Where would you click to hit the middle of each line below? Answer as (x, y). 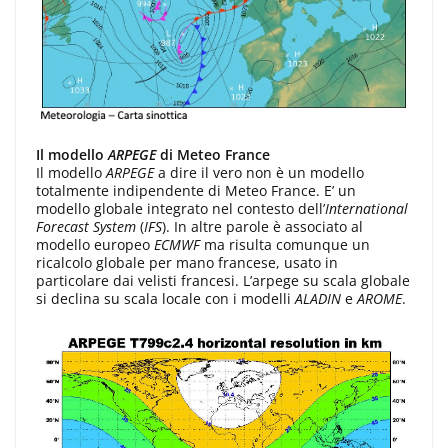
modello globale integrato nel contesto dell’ (180, 209)
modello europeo (95, 245)
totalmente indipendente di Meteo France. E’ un (196, 191)
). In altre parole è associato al (262, 227)
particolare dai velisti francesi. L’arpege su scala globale (223, 281)
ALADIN (318, 299)
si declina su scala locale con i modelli (165, 299)
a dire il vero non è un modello (259, 173)
